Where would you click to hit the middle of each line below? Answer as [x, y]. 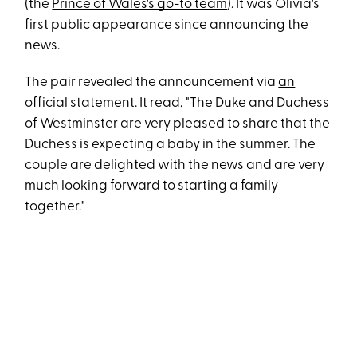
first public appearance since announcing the [167, 25]
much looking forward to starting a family [152, 186]
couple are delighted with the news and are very [175, 165]
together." [55, 206]
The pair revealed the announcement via [152, 82]
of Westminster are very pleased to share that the [178, 124]
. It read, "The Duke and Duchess [232, 103]
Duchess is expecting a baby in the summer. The [171, 144]
